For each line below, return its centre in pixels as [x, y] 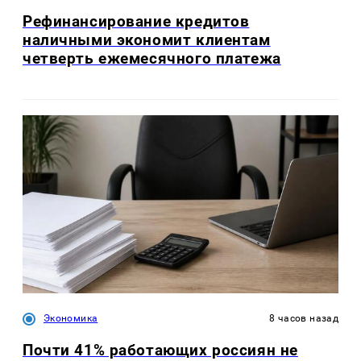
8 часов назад [304, 318]
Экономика [71, 318]
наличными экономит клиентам [147, 40]
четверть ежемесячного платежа [152, 59]
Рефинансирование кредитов [136, 22]
